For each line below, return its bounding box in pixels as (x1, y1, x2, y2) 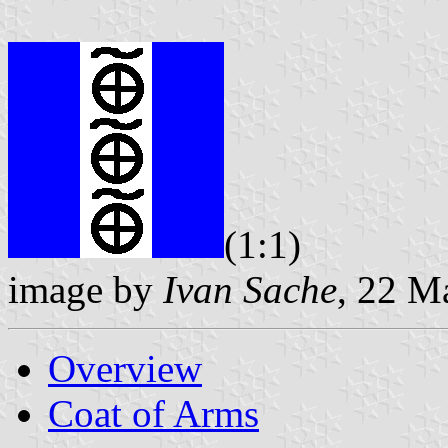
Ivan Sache (163, 267, 337, 311)
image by (8, 267, 163, 311)
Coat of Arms (48, 391, 259, 435)
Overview (48, 346, 202, 390)
